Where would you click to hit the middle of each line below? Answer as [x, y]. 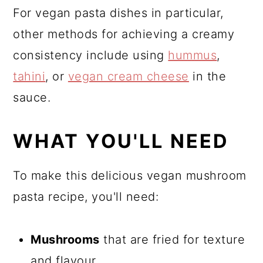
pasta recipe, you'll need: [86, 196]
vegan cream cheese [128, 76]
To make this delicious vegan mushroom [130, 175]
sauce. [32, 97]
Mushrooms [65, 239]
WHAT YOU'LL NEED [121, 141]
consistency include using [91, 55]
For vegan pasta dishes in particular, [118, 13]
